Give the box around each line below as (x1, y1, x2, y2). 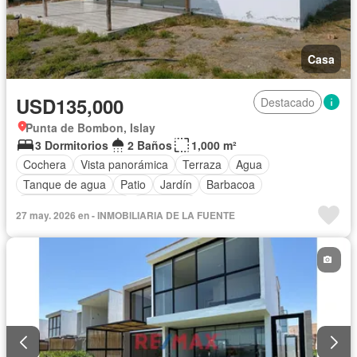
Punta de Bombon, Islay (25, 119, 155, 135)
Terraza (182, 156, 222, 173)
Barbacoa (206, 176, 255, 193)
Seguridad (139, 196, 190, 213)
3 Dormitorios (35, 136, 108, 153)
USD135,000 (16, 92, 124, 120)
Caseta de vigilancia (23, 196, 124, 213)
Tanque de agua (23, 176, 106, 193)
